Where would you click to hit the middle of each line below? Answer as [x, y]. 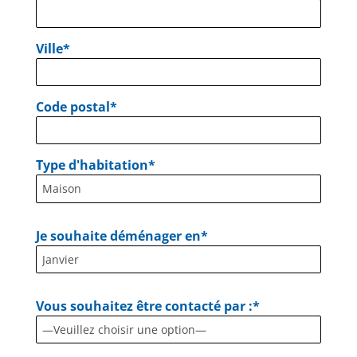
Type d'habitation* [95, 165]
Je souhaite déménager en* [122, 235]
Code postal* [76, 106]
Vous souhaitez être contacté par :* [147, 306]
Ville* [53, 48]
